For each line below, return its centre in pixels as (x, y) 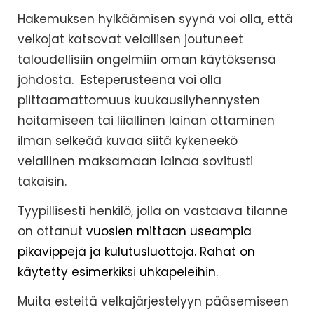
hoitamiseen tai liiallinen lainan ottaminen (146, 121)
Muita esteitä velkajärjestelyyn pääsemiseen (153, 302)
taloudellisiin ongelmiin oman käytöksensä (147, 60)
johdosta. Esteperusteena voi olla (120, 80)
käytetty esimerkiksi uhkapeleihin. (118, 272)
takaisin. (42, 182)
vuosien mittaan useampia (169, 232)
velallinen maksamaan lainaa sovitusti (135, 162)
